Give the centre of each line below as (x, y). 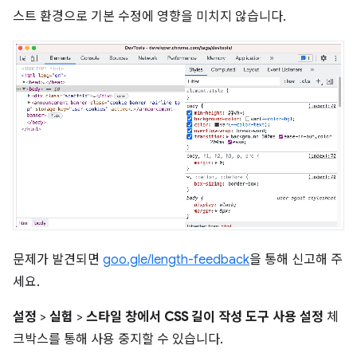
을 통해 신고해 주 (296, 259)
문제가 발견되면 (58, 259)
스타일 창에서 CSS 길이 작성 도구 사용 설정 (205, 317)
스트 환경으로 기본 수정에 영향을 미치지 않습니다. (149, 17)
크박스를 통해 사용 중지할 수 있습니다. (118, 339)
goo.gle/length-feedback (176, 259)
